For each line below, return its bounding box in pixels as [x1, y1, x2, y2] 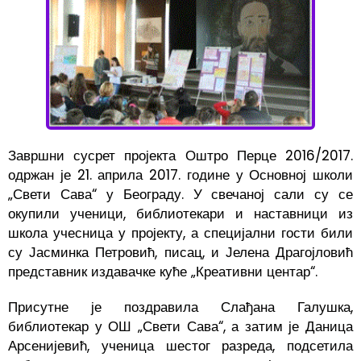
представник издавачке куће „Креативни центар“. [8, 262, 317, 282]
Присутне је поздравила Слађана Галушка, [8, 297, 353, 317]
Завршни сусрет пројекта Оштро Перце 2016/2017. [8, 146, 353, 166]
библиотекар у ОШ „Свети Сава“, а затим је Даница [8, 317, 353, 337]
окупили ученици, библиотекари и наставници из [8, 204, 353, 224]
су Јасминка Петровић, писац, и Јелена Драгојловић [8, 243, 353, 263]
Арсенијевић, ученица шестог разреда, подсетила [8, 336, 353, 356]
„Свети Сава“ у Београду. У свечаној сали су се [8, 185, 353, 205]
